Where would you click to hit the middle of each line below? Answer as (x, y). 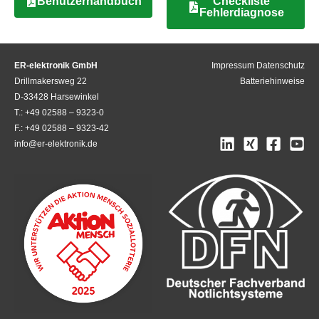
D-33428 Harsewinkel (57, 96)
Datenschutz (281, 65)
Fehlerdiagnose (241, 12)
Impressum (233, 65)
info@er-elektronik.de (56, 143)
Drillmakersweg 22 (51, 81)
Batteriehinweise (272, 81)
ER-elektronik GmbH (56, 65)
